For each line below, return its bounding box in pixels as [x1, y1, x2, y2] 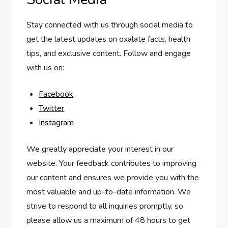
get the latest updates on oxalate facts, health [26, 34, 191, 45]
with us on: [26, 62, 65, 73]
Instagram [39, 117, 74, 128]
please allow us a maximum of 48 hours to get [26, 215, 191, 226]
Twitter [39, 103, 65, 114]
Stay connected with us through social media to [26, 19, 193, 31]
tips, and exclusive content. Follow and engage [26, 48, 191, 59]
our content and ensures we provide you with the [26, 172, 199, 183]
